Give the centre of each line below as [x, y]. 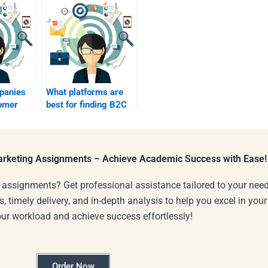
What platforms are [85, 92]
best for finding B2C [86, 105]
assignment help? [81, 130]
